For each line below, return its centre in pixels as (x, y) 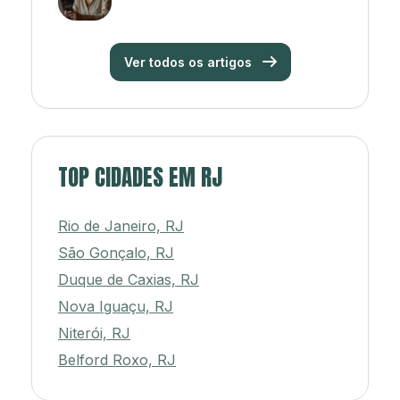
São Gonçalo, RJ (116, 253)
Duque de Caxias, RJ (129, 280)
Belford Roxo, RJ (117, 360)
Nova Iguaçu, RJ (116, 307)
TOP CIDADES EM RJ (140, 178)
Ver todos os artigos (189, 62)
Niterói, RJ (94, 333)
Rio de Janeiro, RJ (121, 226)
